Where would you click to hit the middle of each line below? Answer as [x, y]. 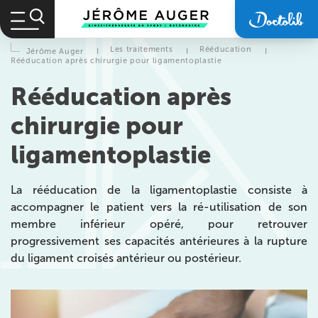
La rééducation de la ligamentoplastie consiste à [159, 190]
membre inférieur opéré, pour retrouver [159, 224]
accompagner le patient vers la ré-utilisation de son [159, 207]
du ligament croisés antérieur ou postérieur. [126, 258]
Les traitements [141, 49]
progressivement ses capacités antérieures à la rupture [159, 241]
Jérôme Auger [55, 51]
